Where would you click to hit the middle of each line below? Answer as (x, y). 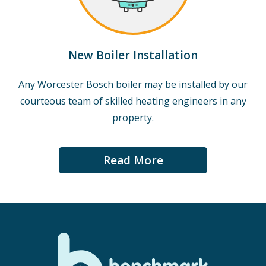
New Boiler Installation (133, 55)
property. (133, 118)
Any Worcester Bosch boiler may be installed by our (133, 84)
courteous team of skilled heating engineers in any (133, 101)
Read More (133, 160)
